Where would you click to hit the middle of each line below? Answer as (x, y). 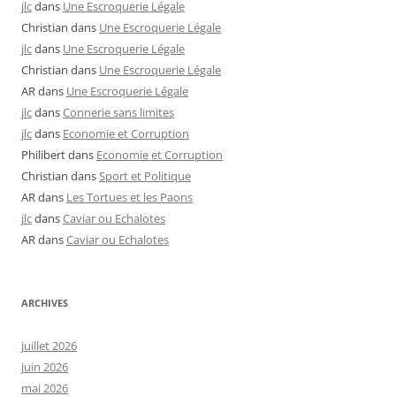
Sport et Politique (145, 175)
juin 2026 (45, 366)
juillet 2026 (49, 345)
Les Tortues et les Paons (129, 197)
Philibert (43, 154)
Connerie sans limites (118, 112)
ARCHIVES (45, 302)
